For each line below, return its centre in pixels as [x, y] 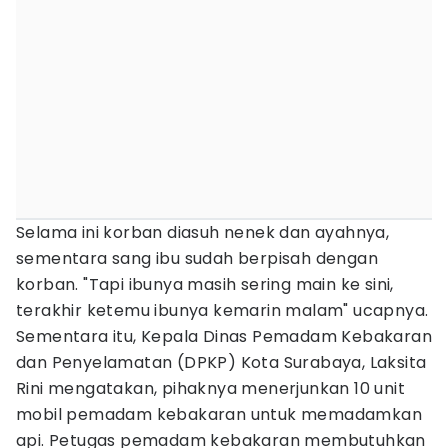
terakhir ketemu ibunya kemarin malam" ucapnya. [222, 310]
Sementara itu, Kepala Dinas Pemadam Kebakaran [224, 336]
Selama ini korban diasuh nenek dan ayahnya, [203, 232]
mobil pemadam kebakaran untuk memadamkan [219, 414]
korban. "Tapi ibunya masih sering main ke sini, [205, 284]
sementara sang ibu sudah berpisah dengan [197, 258]
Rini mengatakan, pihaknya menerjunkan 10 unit [210, 388]
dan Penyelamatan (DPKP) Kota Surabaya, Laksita [221, 362]
